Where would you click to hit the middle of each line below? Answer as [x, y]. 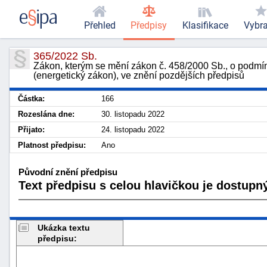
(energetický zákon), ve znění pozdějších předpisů [139, 75]
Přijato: [31, 130]
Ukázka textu [64, 227]
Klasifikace [205, 26]
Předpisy [149, 26]
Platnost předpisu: [52, 145]
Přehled [100, 26]
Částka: [31, 99]
